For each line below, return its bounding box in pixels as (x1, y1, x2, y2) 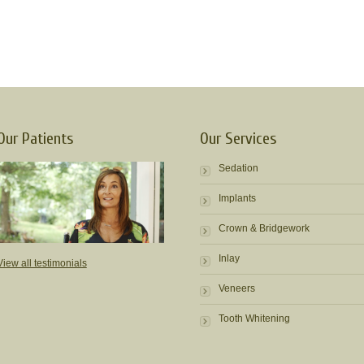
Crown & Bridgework (219, 222, 310, 234)
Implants (219, 192, 256, 204)
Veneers (219, 282, 255, 294)
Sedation (219, 162, 258, 174)
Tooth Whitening (219, 312, 290, 324)
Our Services (200, 128, 277, 148)
